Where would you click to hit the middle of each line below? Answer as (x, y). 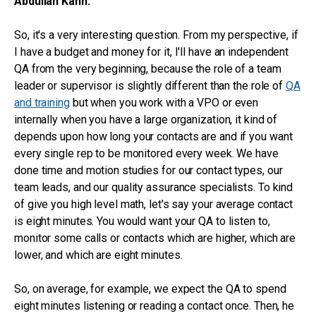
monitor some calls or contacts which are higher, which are (155, 238)
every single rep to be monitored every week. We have (146, 153)
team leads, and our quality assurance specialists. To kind (154, 187)
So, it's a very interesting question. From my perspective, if (156, 35)
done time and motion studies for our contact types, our (148, 170)
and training (42, 103)
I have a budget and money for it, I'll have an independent (152, 52)
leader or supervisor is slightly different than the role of (150, 86)
